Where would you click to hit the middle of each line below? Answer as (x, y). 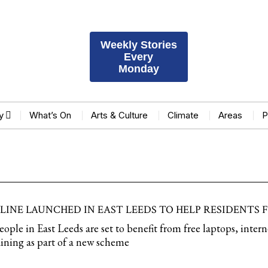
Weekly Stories (138, 45)
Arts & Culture (119, 115)
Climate (183, 115)
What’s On (50, 115)
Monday (138, 69)
